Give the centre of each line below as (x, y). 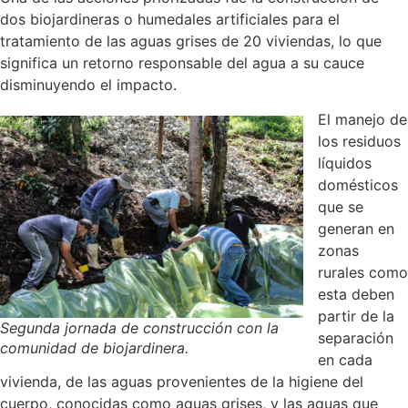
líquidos (345, 163)
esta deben (356, 295)
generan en (356, 229)
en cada (345, 360)
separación (356, 338)
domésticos (358, 185)
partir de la (356, 316)
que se (341, 207)
